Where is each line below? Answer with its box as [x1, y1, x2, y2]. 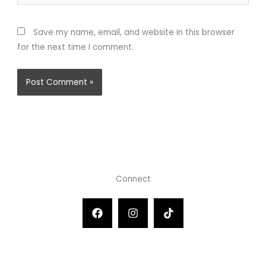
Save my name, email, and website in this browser [33, 26, 235, 38]
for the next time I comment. [17, 41, 134, 53]
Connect [115, 173, 151, 185]
